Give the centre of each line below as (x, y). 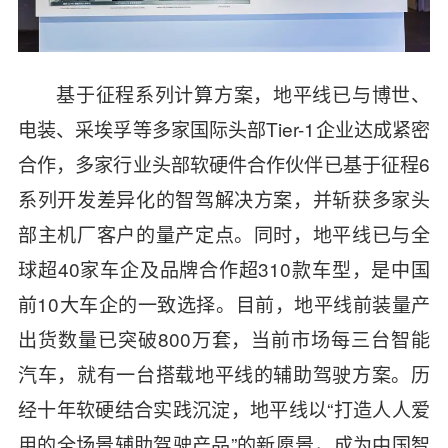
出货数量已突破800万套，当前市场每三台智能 (224, 338)
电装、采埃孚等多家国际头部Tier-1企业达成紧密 (224, 128)
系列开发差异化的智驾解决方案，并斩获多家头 (224, 198)
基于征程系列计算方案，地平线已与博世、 (243, 93)
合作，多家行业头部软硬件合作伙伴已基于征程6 (224, 163)
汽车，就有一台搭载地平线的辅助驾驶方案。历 (224, 373)
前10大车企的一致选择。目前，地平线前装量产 (224, 303)
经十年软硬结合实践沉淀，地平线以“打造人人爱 (224, 408)
